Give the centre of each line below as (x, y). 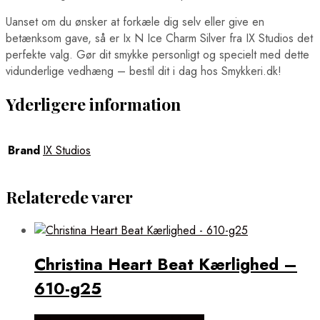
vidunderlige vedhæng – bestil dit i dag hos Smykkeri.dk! (144, 71)
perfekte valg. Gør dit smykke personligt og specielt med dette (157, 54)
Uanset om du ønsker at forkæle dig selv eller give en (135, 21)
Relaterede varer (69, 197)
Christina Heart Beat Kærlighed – (166, 264)
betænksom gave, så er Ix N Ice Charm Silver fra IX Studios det (159, 38)
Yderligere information (93, 104)
